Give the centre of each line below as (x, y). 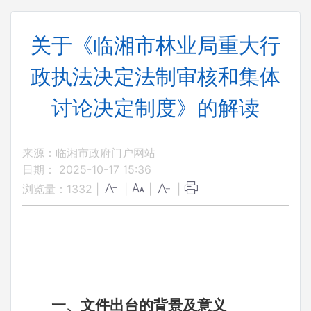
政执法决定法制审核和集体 (155, 76)
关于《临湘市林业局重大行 (155, 45)
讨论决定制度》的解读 (155, 108)
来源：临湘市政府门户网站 (89, 153)
